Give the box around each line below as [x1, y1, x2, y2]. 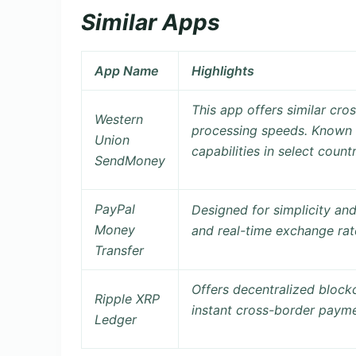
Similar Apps [81, 8, 220, 36]
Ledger [95, 311, 137, 328]
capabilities [192, 143, 260, 160]
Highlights [192, 63, 254, 79]
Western [95, 111, 143, 128]
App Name [95, 63, 159, 79]
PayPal [95, 201, 135, 218]
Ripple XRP [95, 291, 160, 308]
